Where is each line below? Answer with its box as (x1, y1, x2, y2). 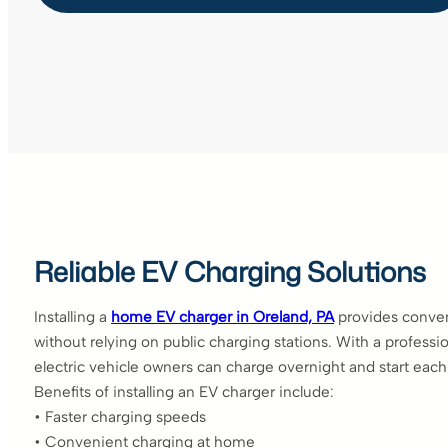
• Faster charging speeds (34, 407, 206, 426)
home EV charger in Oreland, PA (111, 307, 334, 326)
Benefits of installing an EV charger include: (34, 382, 334, 401)
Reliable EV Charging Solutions (34, 251, 426, 291)
